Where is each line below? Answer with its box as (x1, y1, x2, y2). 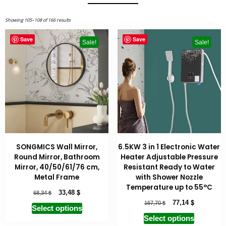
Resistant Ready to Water (123, 162, 215, 172)
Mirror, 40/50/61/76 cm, (14, 162, 99, 172)
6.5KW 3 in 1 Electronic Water (118, 142, 220, 152)
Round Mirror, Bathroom (14, 152, 100, 162)
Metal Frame (34, 172, 80, 182)
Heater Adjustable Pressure (120, 152, 218, 162)
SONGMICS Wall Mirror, (16, 142, 98, 152)
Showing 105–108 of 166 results (5, 17, 71, 24)
